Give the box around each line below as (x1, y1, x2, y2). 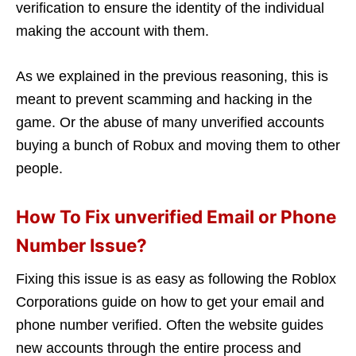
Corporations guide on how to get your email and (16, 294, 324, 311)
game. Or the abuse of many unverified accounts (16, 114, 324, 131)
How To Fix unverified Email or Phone (16, 206, 336, 228)
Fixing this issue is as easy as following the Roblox (16, 271, 336, 288)
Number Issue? (16, 234, 147, 257)
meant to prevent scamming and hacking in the (16, 91, 312, 108)
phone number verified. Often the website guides (16, 317, 323, 334)
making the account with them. (16, 23, 209, 40)
